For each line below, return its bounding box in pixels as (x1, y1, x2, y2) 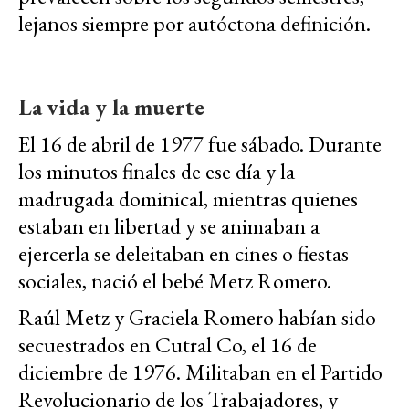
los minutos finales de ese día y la (18, 157, 295, 186)
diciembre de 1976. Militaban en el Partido (18, 358, 383, 387)
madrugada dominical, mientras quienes (18, 184, 358, 214)
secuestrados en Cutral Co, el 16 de (18, 330, 317, 360)
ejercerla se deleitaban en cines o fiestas (18, 239, 349, 268)
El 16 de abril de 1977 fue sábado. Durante (18, 130, 382, 159)
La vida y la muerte (18, 92, 204, 122)
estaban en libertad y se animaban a (18, 212, 320, 241)
